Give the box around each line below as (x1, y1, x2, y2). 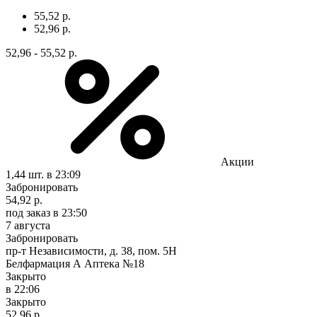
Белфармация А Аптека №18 (6, 257, 144, 270)
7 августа (6, 219, 50, 231)
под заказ (6, 206, 50, 219)
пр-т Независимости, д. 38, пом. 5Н (6, 244, 177, 257)
